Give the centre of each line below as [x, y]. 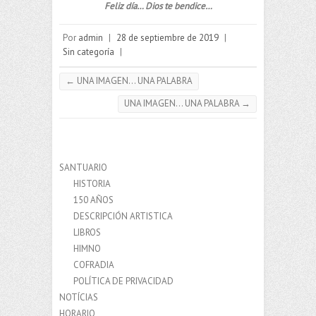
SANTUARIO [83, 168]
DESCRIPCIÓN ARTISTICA [123, 217]
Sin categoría [89, 52]
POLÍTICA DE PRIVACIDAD [123, 281]
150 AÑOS [93, 200]
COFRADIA [94, 265]
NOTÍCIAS [79, 298]
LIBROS [87, 233]
